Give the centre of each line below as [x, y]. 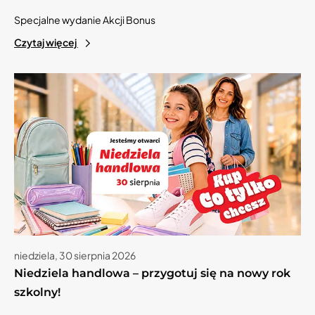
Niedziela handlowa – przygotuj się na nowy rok [152, 273]
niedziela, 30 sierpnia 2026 [75, 255]
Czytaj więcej [46, 43]
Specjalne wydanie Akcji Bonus [85, 20]
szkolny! [37, 292]
